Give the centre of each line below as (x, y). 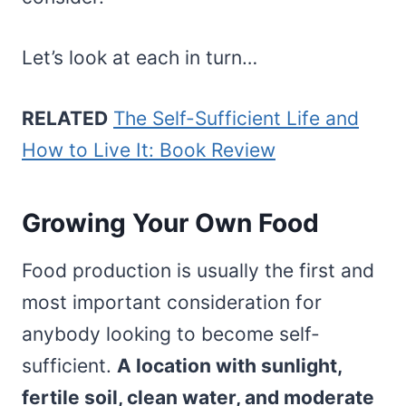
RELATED (65, 118)
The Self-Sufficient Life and (236, 118)
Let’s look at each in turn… (140, 57)
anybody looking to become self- (171, 333)
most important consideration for (172, 302)
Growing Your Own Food (170, 222)
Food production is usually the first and (198, 270)
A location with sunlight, (229, 365)
